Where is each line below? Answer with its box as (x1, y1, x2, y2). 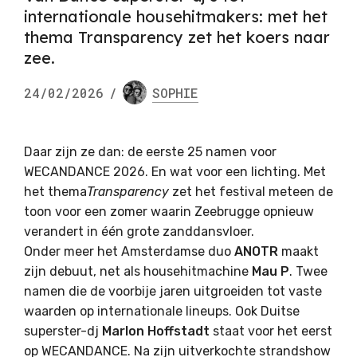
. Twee (289, 264, 328, 280)
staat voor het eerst (210, 324, 332, 339)
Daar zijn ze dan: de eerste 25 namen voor (24, 144, 277, 160)
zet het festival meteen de (169, 184, 333, 200)
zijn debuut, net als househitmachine (24, 264, 252, 280)
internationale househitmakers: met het (24, 6, 328, 27)
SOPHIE (152, 84, 198, 101)
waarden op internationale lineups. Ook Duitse (24, 304, 300, 320)
